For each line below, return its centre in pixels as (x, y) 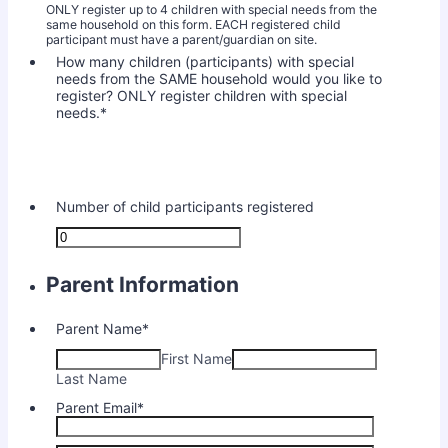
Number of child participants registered (185, 207)
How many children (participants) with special (205, 62)
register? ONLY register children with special (201, 96)
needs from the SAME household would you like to (219, 79)
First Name (196, 359)
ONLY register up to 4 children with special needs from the (211, 10)
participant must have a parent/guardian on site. (181, 40)
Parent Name (99, 329)
